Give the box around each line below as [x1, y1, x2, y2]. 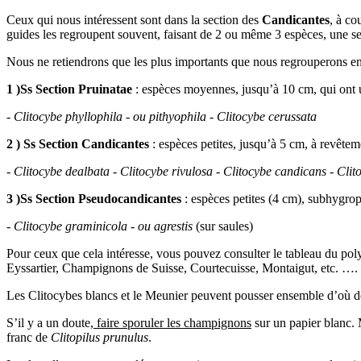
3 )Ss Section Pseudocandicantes [6, 191, 181, 205]
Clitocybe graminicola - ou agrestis [10, 218, 196, 233]
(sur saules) [196, 218, 253, 233]
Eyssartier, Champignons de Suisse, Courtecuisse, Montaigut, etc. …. [6, 260, 358, 275]
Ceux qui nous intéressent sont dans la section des [6, 12, 259, 27]
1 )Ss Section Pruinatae [6, 81, 132, 96]
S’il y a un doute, [6, 315, 93, 330]
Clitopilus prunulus [51, 330, 148, 344]
